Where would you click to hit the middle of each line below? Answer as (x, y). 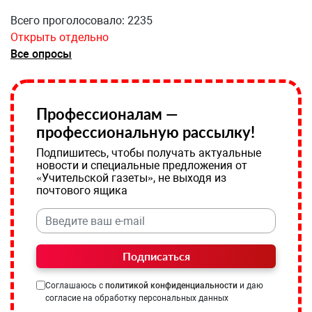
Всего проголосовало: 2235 (81, 21)
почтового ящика (82, 190)
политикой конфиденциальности (171, 286)
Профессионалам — (107, 114)
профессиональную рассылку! (146, 132)
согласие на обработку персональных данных (137, 298)
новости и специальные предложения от (142, 165)
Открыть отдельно (60, 37)
